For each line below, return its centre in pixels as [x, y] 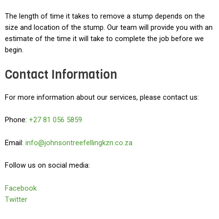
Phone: [17, 120]
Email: [15, 142]
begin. [14, 50]
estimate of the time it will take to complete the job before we [104, 38]
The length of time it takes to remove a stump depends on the [105, 16]
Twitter [16, 199]
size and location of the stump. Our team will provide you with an [109, 27]
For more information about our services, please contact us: [102, 98]
